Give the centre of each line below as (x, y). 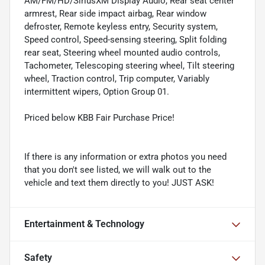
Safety (38, 258)
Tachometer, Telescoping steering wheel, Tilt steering (129, 66)
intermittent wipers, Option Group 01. (97, 92)
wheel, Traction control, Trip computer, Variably (117, 79)
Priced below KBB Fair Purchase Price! (99, 118)
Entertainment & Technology (84, 224)
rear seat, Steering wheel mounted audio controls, (122, 53)
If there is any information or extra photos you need (125, 157)
